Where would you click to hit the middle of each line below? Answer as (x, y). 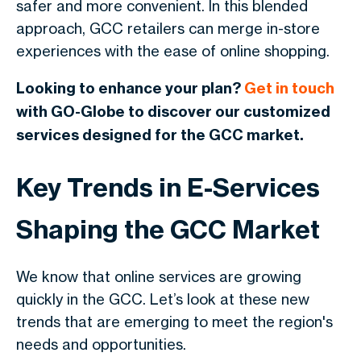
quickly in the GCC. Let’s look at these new (163, 299)
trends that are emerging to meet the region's (174, 322)
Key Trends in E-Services (168, 187)
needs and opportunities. (101, 344)
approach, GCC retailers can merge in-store (168, 28)
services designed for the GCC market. (160, 135)
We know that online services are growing (159, 276)
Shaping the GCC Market (168, 229)
